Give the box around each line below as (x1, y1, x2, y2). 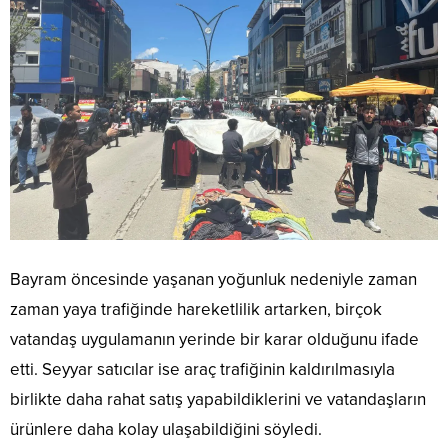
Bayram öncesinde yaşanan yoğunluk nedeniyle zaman (10, 269, 417, 291)
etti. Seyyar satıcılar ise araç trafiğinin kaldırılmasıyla (10, 359, 395, 381)
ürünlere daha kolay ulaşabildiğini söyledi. (10, 419, 322, 441)
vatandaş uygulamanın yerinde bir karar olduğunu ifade (10, 329, 419, 351)
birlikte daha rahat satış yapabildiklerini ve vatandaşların (10, 389, 426, 411)
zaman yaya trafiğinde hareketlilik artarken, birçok (10, 299, 382, 321)
